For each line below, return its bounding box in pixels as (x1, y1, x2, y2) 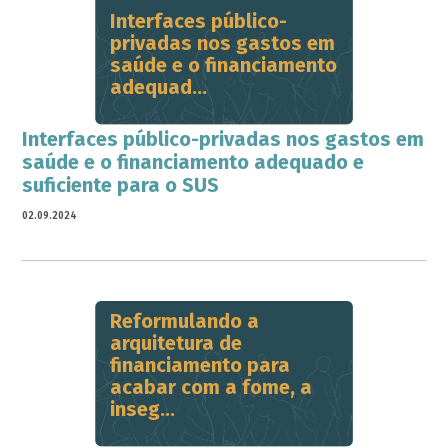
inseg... (110, 397, 175, 421)
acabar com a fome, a (110, 375, 312, 399)
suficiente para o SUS (22, 173, 220, 197)
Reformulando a (110, 309, 259, 333)
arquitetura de (110, 331, 242, 355)
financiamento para (110, 353, 290, 377)
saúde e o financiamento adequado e (22, 150, 365, 174)
